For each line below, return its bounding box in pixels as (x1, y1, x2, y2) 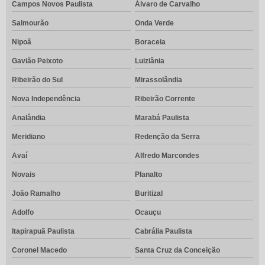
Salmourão (12, 19, 49, 28)
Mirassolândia (134, 76, 182, 85)
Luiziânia (134, 57, 164, 66)
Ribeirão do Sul (12, 76, 63, 85)
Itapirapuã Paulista (12, 227, 75, 236)
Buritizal (134, 189, 163, 198)
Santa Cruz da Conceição (134, 246, 220, 255)
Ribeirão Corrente (134, 95, 195, 104)
